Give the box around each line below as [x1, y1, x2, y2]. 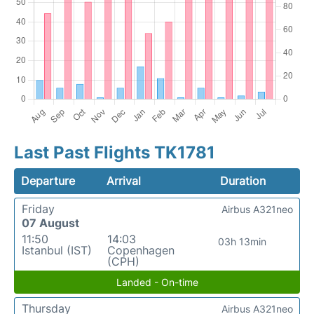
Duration [219, 174, 266, 188]
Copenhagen [107, 243, 175, 257]
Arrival [107, 174, 142, 188]
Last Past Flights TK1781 [14, 142, 215, 163]
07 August [22, 216, 79, 230]
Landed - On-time [116, 276, 198, 288]
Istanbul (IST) [22, 243, 92, 257]
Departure [21, 174, 75, 188]
